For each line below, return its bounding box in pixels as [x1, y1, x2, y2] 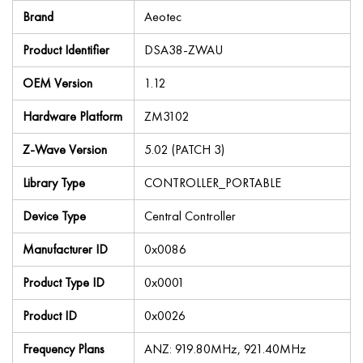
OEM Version [23, 75, 92, 92]
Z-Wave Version [23, 141, 107, 158]
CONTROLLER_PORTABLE [144, 174, 281, 191]
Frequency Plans [23, 340, 105, 357]
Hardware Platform [23, 108, 122, 125]
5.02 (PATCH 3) [144, 141, 224, 158]
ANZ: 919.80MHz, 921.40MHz [144, 340, 306, 357]
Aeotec [144, 8, 181, 25]
